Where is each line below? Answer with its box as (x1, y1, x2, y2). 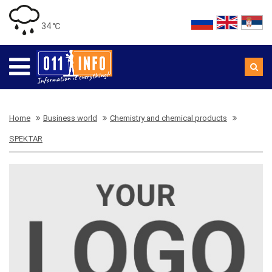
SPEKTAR (9, 134, 42, 143)
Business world (43, 114, 97, 123)
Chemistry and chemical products (110, 114, 227, 123)
